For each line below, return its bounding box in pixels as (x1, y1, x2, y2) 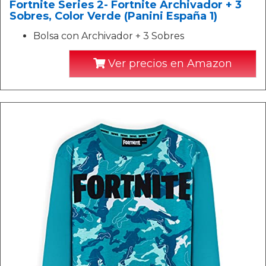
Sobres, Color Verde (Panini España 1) (9, 9, 217, 23)
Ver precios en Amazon (105, 57, 232, 70)
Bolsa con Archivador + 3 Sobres (33, 30, 184, 42)
